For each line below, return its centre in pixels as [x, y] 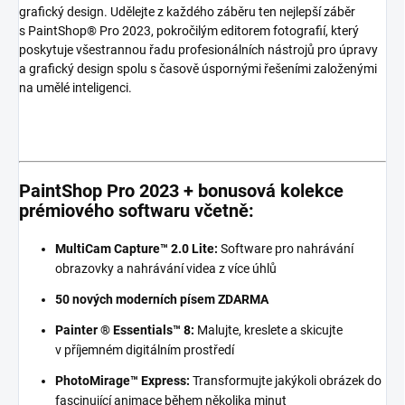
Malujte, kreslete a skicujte [270, 330]
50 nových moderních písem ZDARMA [162, 300]
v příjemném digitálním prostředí [145, 350]
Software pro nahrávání [287, 249]
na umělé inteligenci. [75, 88]
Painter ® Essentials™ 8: [125, 330]
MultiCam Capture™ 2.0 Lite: [137, 249]
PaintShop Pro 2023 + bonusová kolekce [181, 191]
